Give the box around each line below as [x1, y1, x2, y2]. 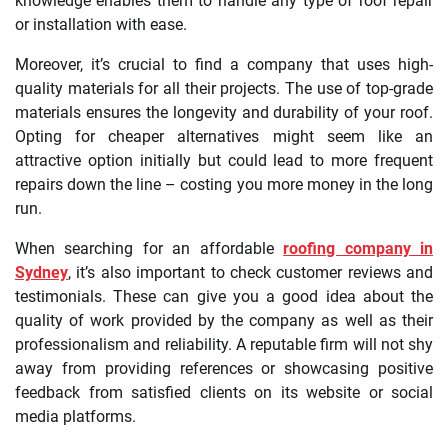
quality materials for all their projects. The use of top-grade [15, 79, 433, 99]
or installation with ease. [15, 15, 187, 35]
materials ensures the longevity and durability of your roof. [15, 103, 433, 123]
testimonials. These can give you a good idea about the [15, 287, 433, 307]
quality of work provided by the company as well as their [15, 311, 433, 331]
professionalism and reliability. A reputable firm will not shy [15, 335, 433, 355]
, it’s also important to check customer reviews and [68, 263, 433, 283]
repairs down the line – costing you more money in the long [15, 175, 433, 195]
